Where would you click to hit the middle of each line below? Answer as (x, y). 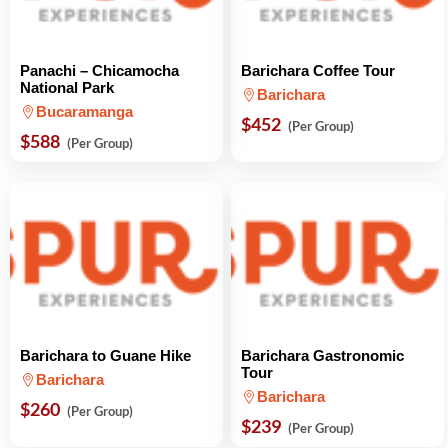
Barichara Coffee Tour (318, 70)
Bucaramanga (84, 111)
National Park (67, 87)
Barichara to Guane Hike (105, 355)
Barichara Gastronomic (322, 355)
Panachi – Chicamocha (99, 70)
